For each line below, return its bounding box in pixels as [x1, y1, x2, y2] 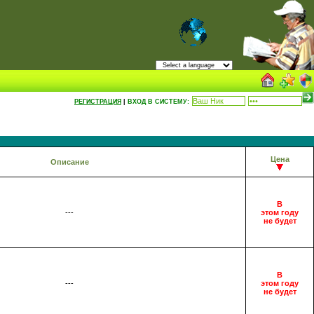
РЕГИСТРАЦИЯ [74, 98, 121, 105]
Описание [50, 158, 89, 166]
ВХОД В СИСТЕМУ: [128, 98, 189, 105]
